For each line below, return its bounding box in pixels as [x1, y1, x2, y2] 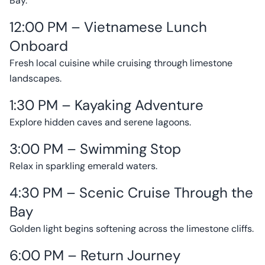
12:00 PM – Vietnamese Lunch [9, 18, 207, 36]
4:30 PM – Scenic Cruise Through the [9, 183, 253, 202]
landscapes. [9, 72, 62, 85]
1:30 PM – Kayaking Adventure [9, 96, 203, 114]
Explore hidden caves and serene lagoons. [9, 116, 191, 128]
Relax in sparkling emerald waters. [9, 160, 157, 172]
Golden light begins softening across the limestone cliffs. [9, 222, 254, 235]
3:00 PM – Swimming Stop [9, 140, 181, 158]
